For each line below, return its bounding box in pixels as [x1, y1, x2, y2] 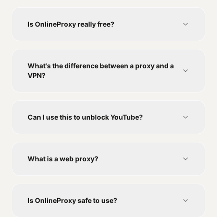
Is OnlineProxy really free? [28, 20, 114, 29]
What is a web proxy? [28, 155, 98, 163]
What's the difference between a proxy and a [28, 62, 174, 70]
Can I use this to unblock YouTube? [28, 113, 143, 122]
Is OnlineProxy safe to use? [28, 196, 117, 205]
